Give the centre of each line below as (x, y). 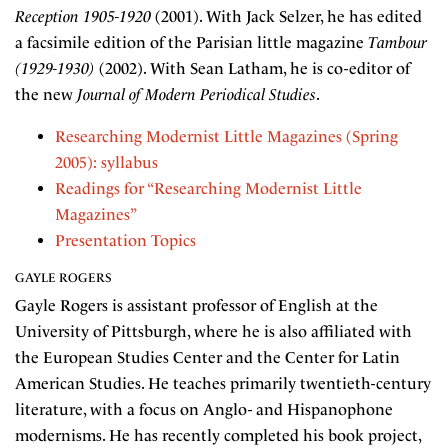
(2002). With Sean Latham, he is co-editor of (252, 68)
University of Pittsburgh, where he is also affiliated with (213, 331)
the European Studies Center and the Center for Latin (207, 357)
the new (46, 94)
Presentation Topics (125, 240)
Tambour (397, 42)
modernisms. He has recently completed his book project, (218, 435)
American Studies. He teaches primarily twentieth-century (223, 383)
